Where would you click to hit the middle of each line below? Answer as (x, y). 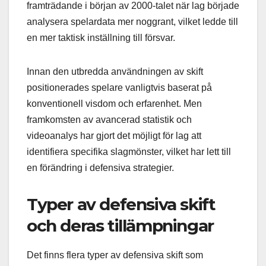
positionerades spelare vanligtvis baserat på (119, 88)
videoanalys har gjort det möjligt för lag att (114, 136)
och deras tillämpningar (120, 226)
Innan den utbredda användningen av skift (115, 72)
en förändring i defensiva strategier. (100, 168)
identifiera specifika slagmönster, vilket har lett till (129, 152)
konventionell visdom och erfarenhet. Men (114, 104)
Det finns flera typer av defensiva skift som (115, 255)
